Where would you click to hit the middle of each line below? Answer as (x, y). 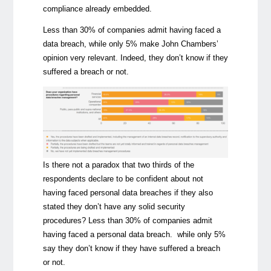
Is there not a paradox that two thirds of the (118, 165)
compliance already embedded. (97, 8)
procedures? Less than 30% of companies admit (127, 220)
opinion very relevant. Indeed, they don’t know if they (135, 58)
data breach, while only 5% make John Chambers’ (130, 44)
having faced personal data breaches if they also (128, 192)
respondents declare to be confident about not (123, 178)
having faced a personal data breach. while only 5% (134, 234)
